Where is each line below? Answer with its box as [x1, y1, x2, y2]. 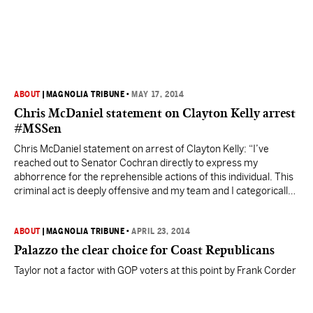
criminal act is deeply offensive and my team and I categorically [14, 185, 293, 196]
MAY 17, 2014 [131, 89, 184, 99]
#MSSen [14, 121, 61, 136]
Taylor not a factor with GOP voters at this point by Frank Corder [224, 265, 296, 276]
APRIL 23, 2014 [131, 226, 191, 236]
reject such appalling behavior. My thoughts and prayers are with [14, 199, 299, 210]
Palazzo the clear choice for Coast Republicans [14, 242, 275, 258]
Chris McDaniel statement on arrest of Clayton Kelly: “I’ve [14, 143, 269, 154]
